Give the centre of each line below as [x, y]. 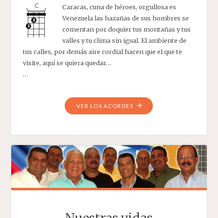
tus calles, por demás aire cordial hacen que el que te [102, 51]
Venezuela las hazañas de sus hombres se [125, 18]
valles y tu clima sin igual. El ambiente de [124, 40]
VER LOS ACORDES [105, 106]
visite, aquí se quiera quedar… [67, 63]
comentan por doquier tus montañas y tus [126, 29]
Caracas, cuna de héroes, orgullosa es [119, 7]
